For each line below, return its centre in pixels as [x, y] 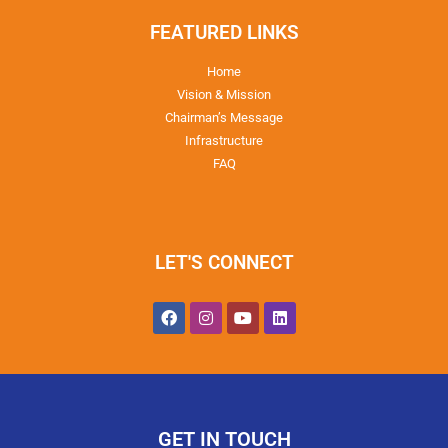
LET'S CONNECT [224, 263]
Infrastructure [224, 141]
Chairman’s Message [224, 118]
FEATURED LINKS [224, 33]
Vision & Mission [224, 95]
